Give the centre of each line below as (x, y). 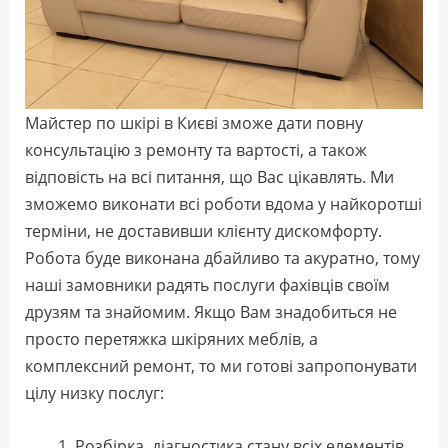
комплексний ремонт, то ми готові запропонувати (221, 366)
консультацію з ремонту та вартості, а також (196, 150)
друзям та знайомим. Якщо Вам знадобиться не (211, 312)
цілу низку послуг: (95, 393)
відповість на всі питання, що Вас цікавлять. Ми (210, 177)
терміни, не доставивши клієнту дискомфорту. (204, 231)
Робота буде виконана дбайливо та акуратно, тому (223, 258)
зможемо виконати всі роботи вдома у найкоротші (224, 204)
